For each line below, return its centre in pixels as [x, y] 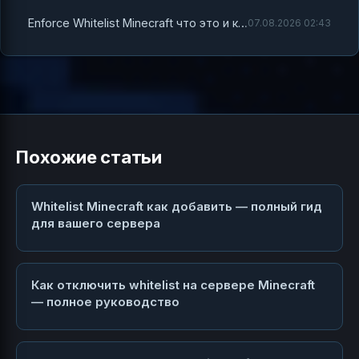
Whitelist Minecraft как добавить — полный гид [177, 207]
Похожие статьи [89, 157]
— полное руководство [105, 302]
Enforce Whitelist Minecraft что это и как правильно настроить [243, 23]
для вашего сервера [96, 224]
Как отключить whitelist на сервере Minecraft [173, 285]
